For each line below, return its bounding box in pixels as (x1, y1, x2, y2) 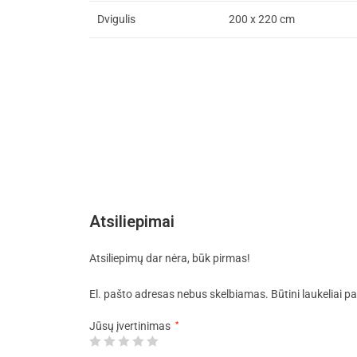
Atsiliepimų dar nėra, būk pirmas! (89, 252, 250, 265)
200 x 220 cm (229, 13, 295, 26)
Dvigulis (97, 13, 135, 26)
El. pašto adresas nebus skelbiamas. (89, 288, 269, 301)
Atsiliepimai (89, 212, 175, 232)
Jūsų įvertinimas (89, 320, 173, 333)
